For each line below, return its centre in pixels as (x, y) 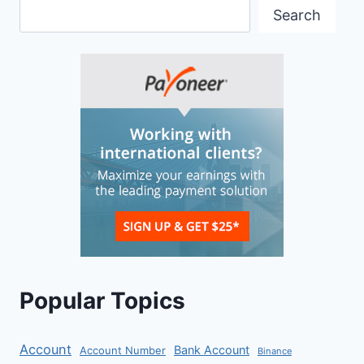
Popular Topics (102, 301)
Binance (275, 351)
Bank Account (212, 349)
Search (297, 15)
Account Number (123, 350)
